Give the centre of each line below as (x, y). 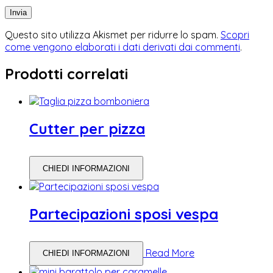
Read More (170, 253)
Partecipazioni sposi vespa (124, 214)
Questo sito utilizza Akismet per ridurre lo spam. (113, 34)
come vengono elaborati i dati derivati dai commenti (122, 47)
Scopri (235, 34)
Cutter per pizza (87, 129)
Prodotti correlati (66, 74)
